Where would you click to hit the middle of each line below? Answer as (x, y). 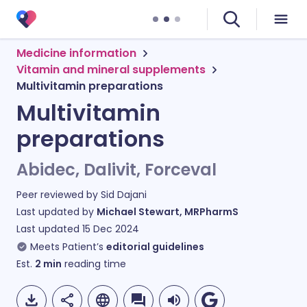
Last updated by (57, 212)
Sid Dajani (124, 195)
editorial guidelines (155, 247)
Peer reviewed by (59, 195)
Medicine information (76, 53)
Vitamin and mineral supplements (111, 70)
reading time (94, 264)
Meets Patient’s (67, 247)
